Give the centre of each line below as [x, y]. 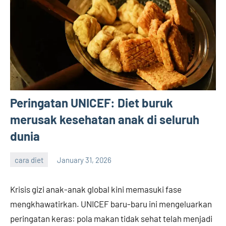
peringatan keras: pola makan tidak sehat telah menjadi [111, 219]
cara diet [29, 160]
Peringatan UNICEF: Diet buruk [92, 103]
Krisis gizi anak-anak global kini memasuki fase [96, 189]
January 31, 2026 [84, 160]
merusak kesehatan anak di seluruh [105, 120]
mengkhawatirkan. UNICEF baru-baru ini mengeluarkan [111, 204]
